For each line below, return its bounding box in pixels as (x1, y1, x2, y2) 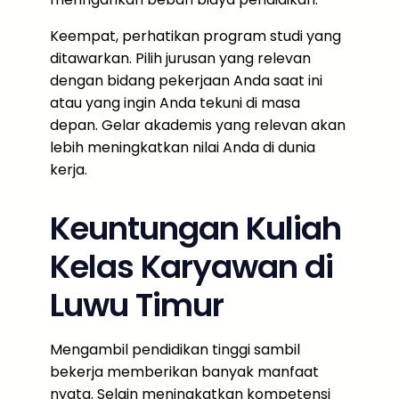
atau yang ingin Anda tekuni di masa (50, 93, 300, 113)
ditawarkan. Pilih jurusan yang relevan (50, 48, 311, 69)
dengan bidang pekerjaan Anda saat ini (50, 70, 322, 91)
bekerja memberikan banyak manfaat (50, 362, 319, 382)
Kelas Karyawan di (50, 244, 333, 289)
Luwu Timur (50, 282, 224, 328)
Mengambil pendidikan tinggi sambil (50, 339, 300, 360)
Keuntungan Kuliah (50, 206, 341, 251)
